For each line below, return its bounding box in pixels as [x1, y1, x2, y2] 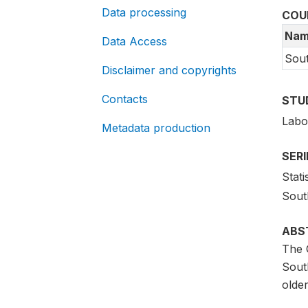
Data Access [102, 34, 167, 48]
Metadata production [102, 121, 210, 135]
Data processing [102, 5, 186, 19]
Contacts [102, 92, 148, 106]
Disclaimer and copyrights [102, 63, 236, 77]
